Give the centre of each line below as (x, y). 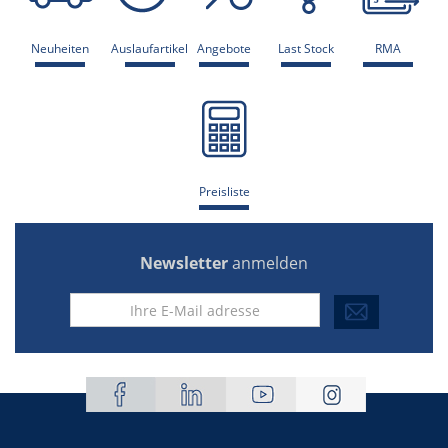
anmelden (270, 263)
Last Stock (306, 48)
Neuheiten (60, 48)
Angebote (224, 48)
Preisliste (224, 191)
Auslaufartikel (149, 48)
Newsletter (186, 263)
